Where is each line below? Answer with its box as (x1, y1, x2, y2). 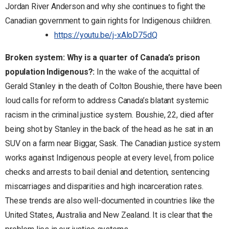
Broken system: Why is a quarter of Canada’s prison (5, 52, 200, 62)
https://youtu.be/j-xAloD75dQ (54, 30, 157, 40)
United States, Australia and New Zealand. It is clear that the (5, 210, 213, 220)
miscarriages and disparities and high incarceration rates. (5, 181, 203, 191)
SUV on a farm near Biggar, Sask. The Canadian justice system (5, 138, 220, 148)
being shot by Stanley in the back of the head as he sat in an (5, 124, 214, 134)
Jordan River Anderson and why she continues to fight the (5, 1, 206, 11)
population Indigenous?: (5, 66, 97, 77)
